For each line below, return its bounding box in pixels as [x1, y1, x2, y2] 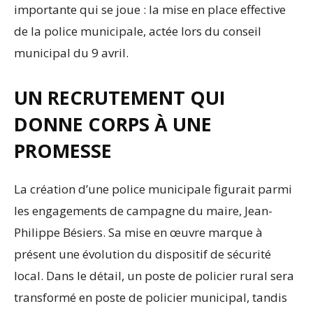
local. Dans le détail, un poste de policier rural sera [14, 268, 294, 284]
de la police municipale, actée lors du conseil [14, 23, 261, 40]
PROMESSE [14, 138, 112, 164]
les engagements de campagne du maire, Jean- [14, 203, 272, 219]
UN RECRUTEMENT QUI [14, 85, 226, 111]
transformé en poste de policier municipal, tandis [14, 289, 287, 306]
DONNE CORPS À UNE [14, 111, 212, 138]
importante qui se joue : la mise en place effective [14, 1, 286, 18]
